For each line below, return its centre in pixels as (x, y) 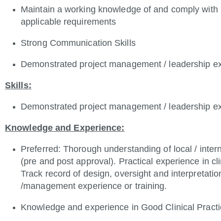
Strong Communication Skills (78, 43)
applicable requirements (69, 22)
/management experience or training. (94, 186)
